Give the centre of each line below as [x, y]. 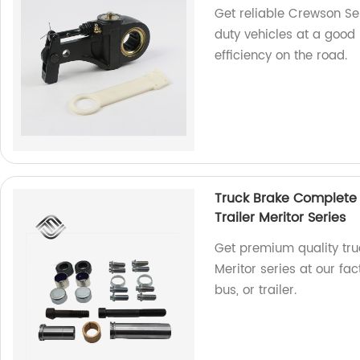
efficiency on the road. [281, 55]
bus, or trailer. [256, 290]
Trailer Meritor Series [280, 217]
